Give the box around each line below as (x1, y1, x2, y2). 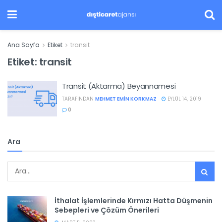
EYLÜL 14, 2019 (166, 95, 201, 103)
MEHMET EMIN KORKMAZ (95, 95, 157, 103)
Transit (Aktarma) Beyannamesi (62, 81, 176, 91)
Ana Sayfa (7, 41, 40, 49)
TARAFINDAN (62, 95, 94, 103)
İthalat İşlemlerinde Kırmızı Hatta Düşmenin (55, 195, 213, 206)
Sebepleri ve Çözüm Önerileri (55, 205, 159, 215)
